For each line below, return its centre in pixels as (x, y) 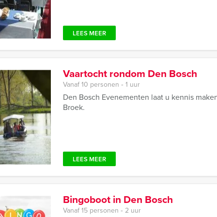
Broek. (74, 107)
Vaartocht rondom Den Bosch (130, 73)
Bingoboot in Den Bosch (118, 199)
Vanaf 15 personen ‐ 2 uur (102, 210)
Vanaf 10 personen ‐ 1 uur (101, 85)
